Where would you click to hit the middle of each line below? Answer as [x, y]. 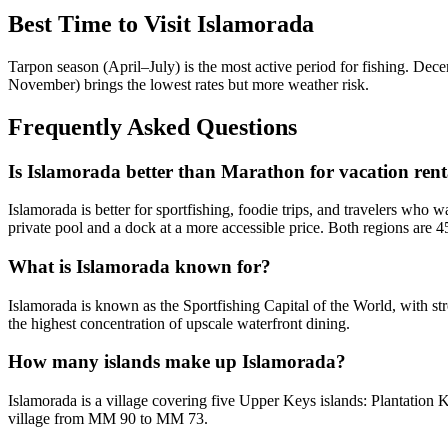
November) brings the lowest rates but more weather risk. [188, 84]
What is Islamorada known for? [139, 266]
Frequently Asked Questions [152, 126]
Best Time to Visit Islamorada [161, 23]
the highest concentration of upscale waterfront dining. [179, 323]
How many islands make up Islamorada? [177, 362]
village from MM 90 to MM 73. [108, 419]
